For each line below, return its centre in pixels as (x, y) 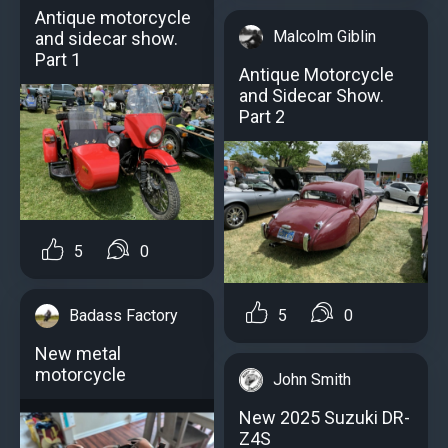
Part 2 (262, 116)
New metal (78, 353)
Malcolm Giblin (324, 36)
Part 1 (58, 59)
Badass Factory (123, 315)
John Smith (312, 379)
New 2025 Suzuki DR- (324, 417)
